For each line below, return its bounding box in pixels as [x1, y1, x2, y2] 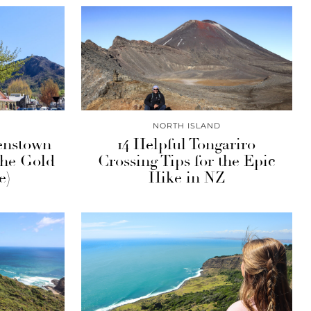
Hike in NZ [148, 168, 225, 187]
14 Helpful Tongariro [117, 135, 256, 154]
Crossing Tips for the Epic [97, 151, 276, 171]
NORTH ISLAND [152, 121, 221, 131]
